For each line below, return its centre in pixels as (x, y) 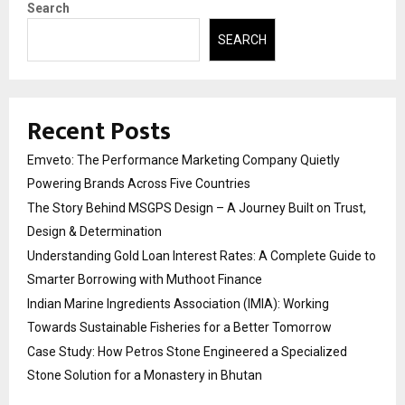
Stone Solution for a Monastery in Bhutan (145, 376)
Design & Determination (94, 232)
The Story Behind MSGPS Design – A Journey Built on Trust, (197, 208)
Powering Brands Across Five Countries (139, 184)
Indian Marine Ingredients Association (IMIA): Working (178, 304)
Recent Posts (99, 132)
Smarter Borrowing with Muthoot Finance (145, 280)
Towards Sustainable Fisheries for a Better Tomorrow (179, 328)
